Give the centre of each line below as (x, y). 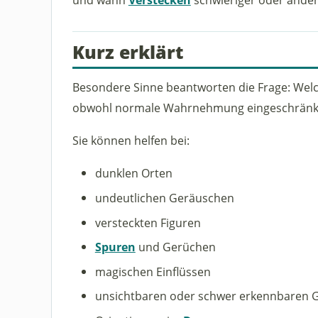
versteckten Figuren (148, 222)
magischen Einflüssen (153, 271)
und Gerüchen (175, 247)
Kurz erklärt (128, 52)
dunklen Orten (133, 173)
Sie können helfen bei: (131, 141)
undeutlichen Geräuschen (164, 198)
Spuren (115, 247)
